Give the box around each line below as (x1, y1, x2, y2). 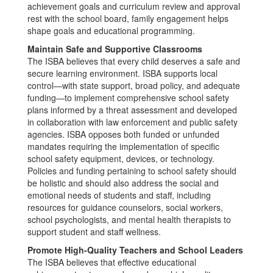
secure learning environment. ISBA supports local (27, 67, 218, 79)
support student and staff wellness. (27, 225, 161, 238)
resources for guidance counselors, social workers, (27, 201, 223, 213)
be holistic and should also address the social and (27, 177, 219, 189)
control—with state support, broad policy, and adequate (27, 79, 240, 91)
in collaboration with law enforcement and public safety (27, 116, 238, 128)
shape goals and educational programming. (27, 24, 195, 37)
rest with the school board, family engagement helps (27, 12, 229, 24)
